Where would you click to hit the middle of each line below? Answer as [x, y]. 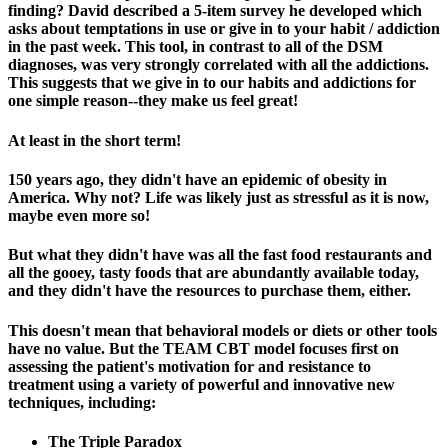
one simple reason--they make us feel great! [153, 101]
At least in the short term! [94, 140]
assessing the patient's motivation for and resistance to [189, 366]
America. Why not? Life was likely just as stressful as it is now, [218, 197]
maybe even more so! [79, 215]
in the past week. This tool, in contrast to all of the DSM [195, 47]
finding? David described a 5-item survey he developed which [215, 11]
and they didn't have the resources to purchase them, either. [209, 291]
